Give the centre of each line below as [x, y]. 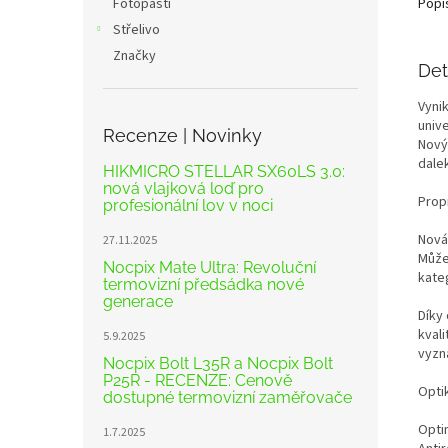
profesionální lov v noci [188, 205]
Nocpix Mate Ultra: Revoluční [209, 267]
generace [138, 301]
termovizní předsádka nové [203, 284]
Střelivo [136, 30]
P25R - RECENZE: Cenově [197, 380]
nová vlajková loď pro [183, 188]
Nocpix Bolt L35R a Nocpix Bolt [218, 363]
